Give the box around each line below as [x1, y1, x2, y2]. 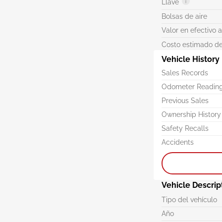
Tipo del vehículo [162, 196, 218, 204]
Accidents [162, 138, 194, 146]
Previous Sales [162, 97, 209, 105]
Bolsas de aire [162, 12, 208, 20]
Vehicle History [162, 55, 220, 64]
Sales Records [162, 69, 209, 77]
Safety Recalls [162, 124, 209, 132]
